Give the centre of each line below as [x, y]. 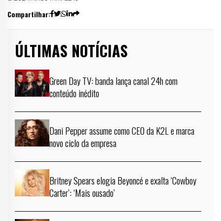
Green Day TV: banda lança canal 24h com [113, 81]
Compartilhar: [29, 14]
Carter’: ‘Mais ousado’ [82, 193]
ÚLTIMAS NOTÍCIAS [71, 51]
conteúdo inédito [74, 93]
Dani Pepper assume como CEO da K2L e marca [122, 130]
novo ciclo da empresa [83, 143]
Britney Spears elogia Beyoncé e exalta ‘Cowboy [123, 180]
